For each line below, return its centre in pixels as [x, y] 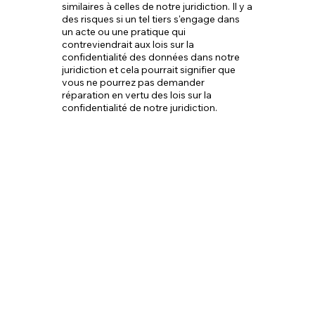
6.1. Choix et [109, 254]
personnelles [113, 211]
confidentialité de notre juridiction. [140, 108]
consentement [120, 276]
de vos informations [140, 189]
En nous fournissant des [157, 298]
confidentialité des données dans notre [151, 57]
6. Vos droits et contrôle [155, 167]
